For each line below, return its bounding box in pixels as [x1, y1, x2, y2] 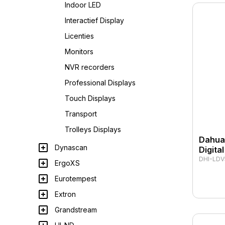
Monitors [65, 47, 93, 56]
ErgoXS [55, 159, 80, 167]
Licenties [65, 32, 94, 40]
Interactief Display [65, 16, 124, 25]
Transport [65, 109, 97, 118]
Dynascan [55, 143, 87, 152]
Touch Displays [65, 94, 116, 102]
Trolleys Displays [65, 125, 121, 134]
